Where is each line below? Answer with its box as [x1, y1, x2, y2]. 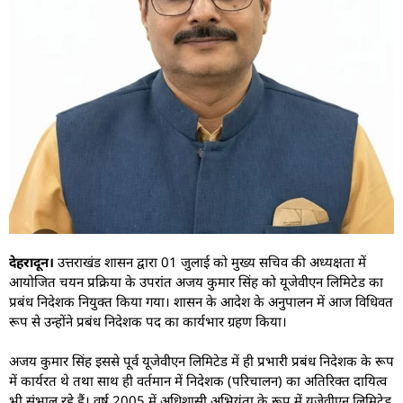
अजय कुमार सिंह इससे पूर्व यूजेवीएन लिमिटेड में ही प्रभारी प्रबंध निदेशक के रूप [9, 352, 394, 371]
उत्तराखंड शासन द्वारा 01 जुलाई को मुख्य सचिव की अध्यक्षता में [58, 252, 366, 271]
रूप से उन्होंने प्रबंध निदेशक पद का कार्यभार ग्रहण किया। [9, 311, 287, 330]
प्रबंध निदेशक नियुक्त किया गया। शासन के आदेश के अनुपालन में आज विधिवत [9, 291, 393, 310]
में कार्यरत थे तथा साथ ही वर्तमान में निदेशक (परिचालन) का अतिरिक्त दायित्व [9, 372, 387, 390]
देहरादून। [9, 252, 58, 271]
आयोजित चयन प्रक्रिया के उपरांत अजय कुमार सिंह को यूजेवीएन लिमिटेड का [9, 272, 383, 291]
